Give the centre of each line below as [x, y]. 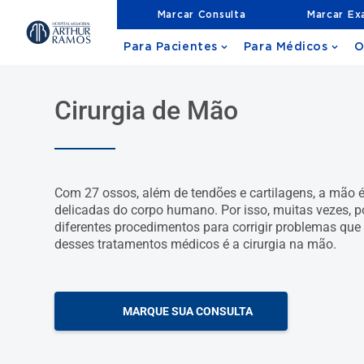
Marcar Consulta [201, 14]
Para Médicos [286, 47]
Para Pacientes [171, 47]
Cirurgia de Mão [147, 110]
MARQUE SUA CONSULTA [187, 311]
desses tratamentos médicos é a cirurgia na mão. [196, 244]
